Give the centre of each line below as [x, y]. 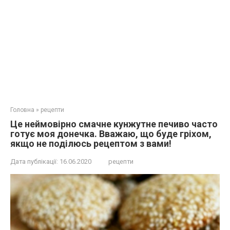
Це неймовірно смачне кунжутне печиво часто [114, 124]
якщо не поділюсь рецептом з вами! [91, 143]
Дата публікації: [34, 161]
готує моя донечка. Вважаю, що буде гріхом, [111, 134]
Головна [22, 110]
